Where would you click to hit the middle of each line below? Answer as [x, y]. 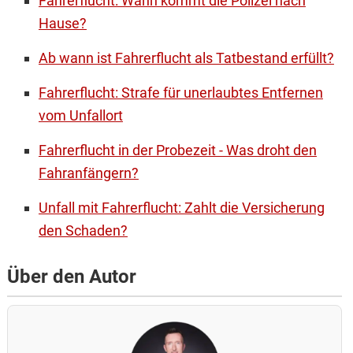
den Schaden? [83, 231]
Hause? [62, 24]
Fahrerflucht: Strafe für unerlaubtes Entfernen [180, 93]
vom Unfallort [80, 116]
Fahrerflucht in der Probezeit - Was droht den [177, 150]
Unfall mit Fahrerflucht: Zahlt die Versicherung [181, 208]
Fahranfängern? [88, 173]
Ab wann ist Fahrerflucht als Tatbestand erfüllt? [186, 58]
